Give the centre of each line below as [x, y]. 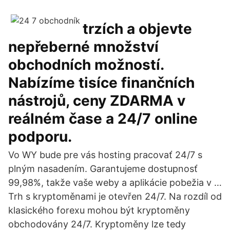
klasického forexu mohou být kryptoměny [99, 210]
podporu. [40, 137]
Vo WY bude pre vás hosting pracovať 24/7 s [105, 155]
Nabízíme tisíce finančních [101, 83]
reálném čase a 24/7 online [103, 119]
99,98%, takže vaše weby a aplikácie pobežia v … [115, 183]
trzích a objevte [137, 29]
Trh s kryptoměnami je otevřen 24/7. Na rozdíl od [115, 196]
